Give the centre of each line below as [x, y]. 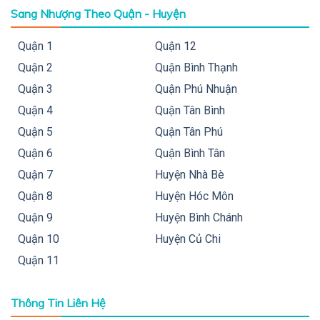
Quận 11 [39, 260]
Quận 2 [35, 67]
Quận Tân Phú [189, 131]
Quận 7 [35, 174]
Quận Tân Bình [190, 110]
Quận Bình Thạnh [197, 67]
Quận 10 [39, 239]
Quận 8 [35, 196]
